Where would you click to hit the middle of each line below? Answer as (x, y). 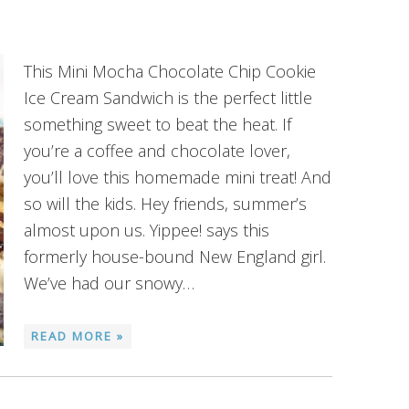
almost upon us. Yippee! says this (147, 230)
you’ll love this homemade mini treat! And (178, 177)
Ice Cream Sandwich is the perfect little (168, 98)
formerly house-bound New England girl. (175, 257)
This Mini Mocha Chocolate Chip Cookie (170, 71)
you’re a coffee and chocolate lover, (157, 151)
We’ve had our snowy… (109, 283)
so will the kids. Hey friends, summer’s (165, 204)
